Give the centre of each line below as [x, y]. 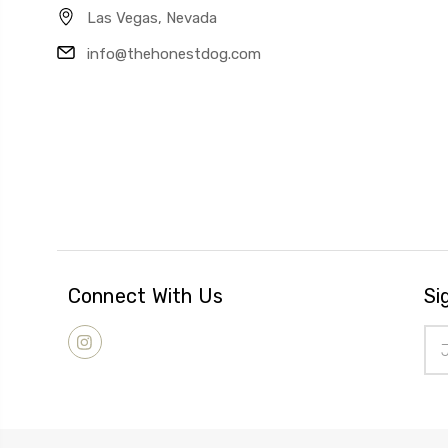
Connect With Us [145, 296]
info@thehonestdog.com [174, 54]
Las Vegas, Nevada [152, 18]
